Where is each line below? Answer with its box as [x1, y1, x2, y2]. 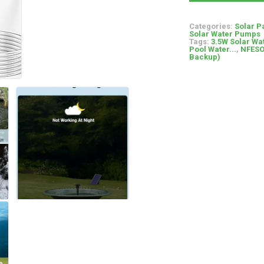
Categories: [189, 22, 235, 31]
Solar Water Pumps [189, 29, 260, 38]
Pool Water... [189, 45, 236, 54]
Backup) [189, 52, 220, 61]
